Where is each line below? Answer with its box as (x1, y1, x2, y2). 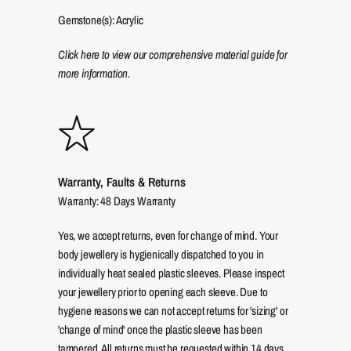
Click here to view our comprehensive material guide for (58, 46, 288, 63)
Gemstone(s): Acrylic (58, 12, 143, 28)
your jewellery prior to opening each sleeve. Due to (58, 284, 268, 300)
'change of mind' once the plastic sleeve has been (58, 321, 262, 338)
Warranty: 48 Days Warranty (58, 193, 175, 209)
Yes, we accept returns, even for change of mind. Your (58, 227, 279, 244)
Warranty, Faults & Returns (58, 173, 186, 190)
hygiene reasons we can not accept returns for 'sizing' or (58, 302, 288, 319)
